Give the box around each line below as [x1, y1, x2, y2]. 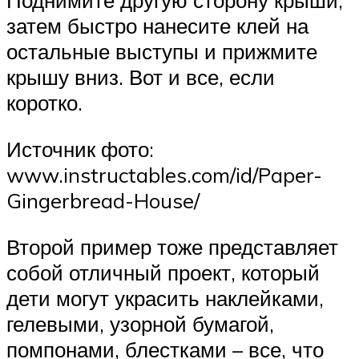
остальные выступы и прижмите [6, 38, 317, 65]
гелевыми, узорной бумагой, [6, 310, 274, 337]
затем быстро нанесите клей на [6, 13, 309, 39]
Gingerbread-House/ [6, 187, 200, 213]
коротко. [6, 90, 83, 116]
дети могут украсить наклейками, [6, 284, 324, 311]
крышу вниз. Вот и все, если [6, 64, 275, 91]
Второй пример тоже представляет [6, 233, 338, 260]
